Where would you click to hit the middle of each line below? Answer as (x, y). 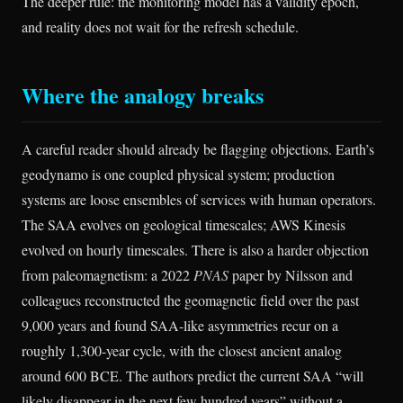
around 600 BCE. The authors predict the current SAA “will (193, 375)
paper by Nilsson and (291, 274)
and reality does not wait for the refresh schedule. (160, 26)
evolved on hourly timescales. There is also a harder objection (195, 249)
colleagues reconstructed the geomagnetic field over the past (190, 300)
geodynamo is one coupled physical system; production (178, 174)
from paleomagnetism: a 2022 (107, 274)
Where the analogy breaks (143, 94)
